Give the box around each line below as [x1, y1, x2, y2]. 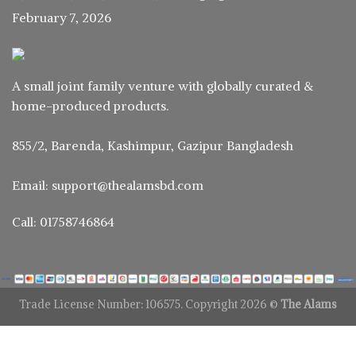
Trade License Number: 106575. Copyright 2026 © [19, 296, 281, 311]
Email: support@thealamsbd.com [12, 177, 203, 194]
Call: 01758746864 [12, 213, 114, 230]
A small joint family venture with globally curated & [12, 78, 313, 95]
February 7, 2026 [12, 10, 111, 26]
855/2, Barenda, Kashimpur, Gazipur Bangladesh [12, 137, 293, 154]
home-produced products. [12, 98, 168, 114]
